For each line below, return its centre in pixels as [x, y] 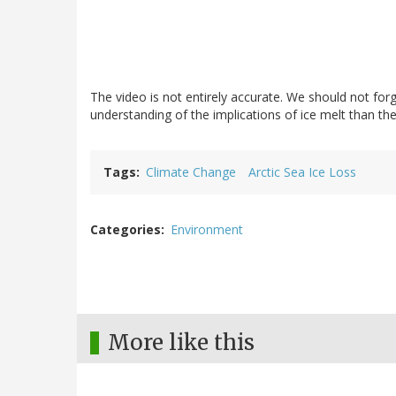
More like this [181, 343]
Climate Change [191, 172]
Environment [207, 230]
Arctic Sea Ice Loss [302, 172]
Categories [126, 230]
